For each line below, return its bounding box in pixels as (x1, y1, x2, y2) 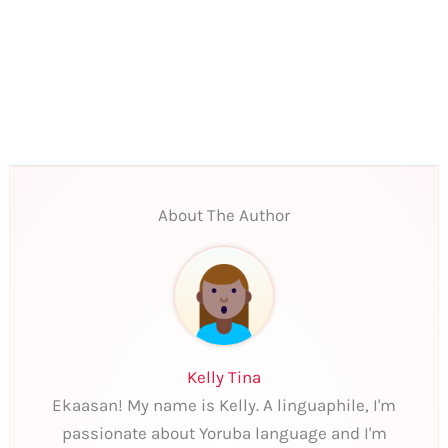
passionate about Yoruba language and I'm (61, 422, 387, 443)
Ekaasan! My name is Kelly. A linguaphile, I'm (52, 394, 396, 415)
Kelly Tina (187, 366, 261, 387)
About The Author (158, 204, 290, 225)
